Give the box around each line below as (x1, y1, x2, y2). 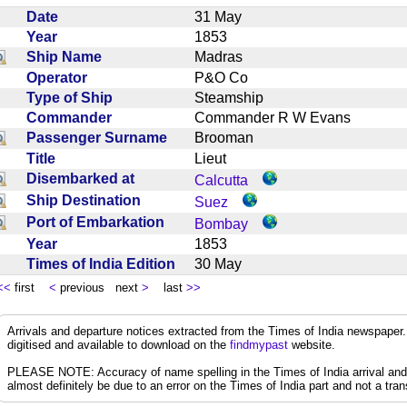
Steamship (194, 89, 278, 105)
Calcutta (194, 172, 248, 188)
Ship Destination (26, 192, 148, 208)
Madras (194, 48, 257, 65)
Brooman (194, 129, 268, 145)
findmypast (230, 337, 288, 352)
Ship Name (26, 48, 109, 65)
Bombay (194, 215, 248, 232)
